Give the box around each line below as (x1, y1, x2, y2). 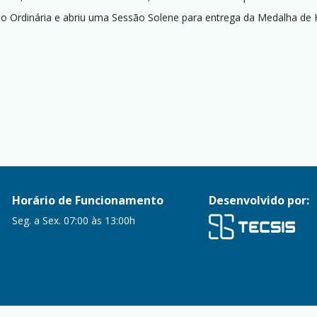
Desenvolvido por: (208, 192, 309, 208)
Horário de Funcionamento (12, 192, 164, 208)
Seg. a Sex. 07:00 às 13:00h (12, 214, 136, 227)
